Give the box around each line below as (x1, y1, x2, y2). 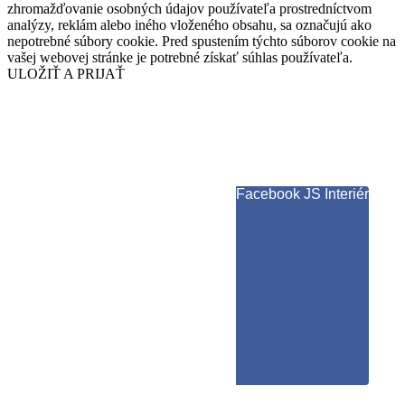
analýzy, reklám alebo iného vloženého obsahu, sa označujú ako (7, 16, 372, 33)
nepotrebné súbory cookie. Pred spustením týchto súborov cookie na (7, 33, 396, 49)
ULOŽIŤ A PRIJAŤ (7, 65, 125, 81)
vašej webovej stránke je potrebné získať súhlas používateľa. (7, 49, 353, 65)
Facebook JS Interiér (236, 185, 369, 202)
